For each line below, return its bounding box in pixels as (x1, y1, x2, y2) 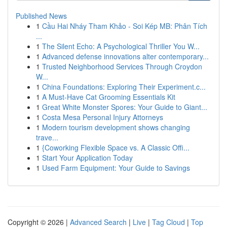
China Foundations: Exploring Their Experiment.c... (42, 82, 206, 92)
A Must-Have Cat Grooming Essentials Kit (42, 92, 175, 102)
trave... (36, 132, 58, 142)
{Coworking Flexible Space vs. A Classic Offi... (42, 142, 190, 153)
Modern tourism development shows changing (42, 122, 190, 132)
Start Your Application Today (42, 153, 133, 163)
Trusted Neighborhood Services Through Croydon (42, 61, 202, 71)
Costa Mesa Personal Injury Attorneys (42, 112, 163, 122)
